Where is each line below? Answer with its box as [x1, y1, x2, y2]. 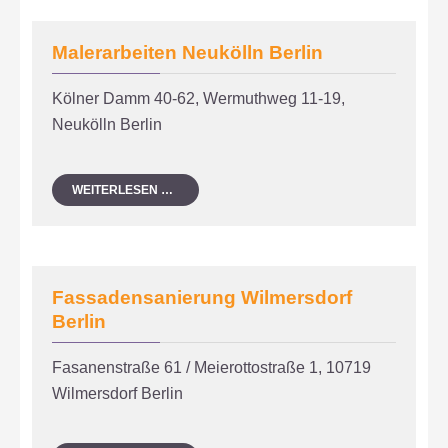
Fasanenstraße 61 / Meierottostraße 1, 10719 [52, 359, 372, 377]
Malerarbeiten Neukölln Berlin [52, 42, 324, 64]
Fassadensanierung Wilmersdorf [52, 287, 353, 309]
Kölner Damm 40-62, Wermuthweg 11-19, [52, 90, 346, 108]
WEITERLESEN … [72, 183, 174, 198]
